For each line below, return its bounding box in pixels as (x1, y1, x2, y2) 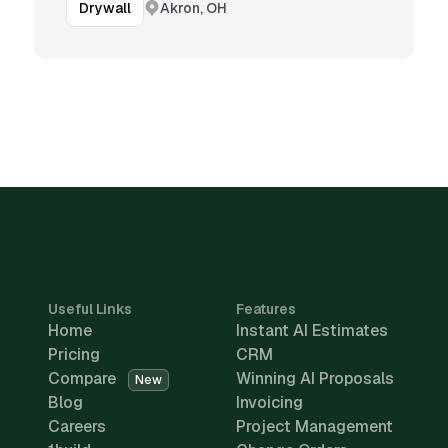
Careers (48, 416, 106, 437)
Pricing (48, 344, 100, 365)
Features (236, 300, 296, 318)
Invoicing (236, 392, 303, 413)
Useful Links (48, 300, 132, 318)
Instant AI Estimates (236, 320, 388, 341)
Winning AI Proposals (236, 368, 394, 389)
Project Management (236, 416, 393, 437)
